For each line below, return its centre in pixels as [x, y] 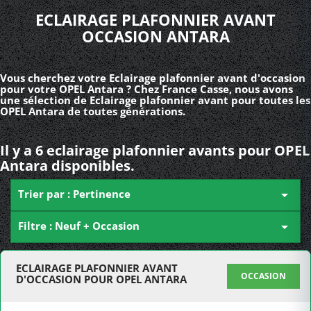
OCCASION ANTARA [155, 36]
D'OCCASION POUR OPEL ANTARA [101, 279]
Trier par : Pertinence [74, 194]
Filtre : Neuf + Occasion [79, 226]
